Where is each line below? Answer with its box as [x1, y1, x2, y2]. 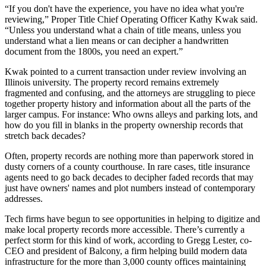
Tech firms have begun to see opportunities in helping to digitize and [5, 214, 260, 224]
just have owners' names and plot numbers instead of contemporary [5, 183, 255, 194]
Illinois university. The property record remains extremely [5, 77, 219, 88]
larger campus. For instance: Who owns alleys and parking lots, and [5, 109, 258, 120]
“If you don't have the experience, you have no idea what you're [5, 4, 244, 14]
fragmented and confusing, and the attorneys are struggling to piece [5, 88, 255, 99]
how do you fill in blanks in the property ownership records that [5, 120, 243, 131]
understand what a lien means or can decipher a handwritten [5, 36, 229, 46]
